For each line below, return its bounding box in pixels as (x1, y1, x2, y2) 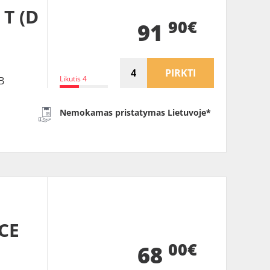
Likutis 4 (60, 74, 87, 84)
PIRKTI (165, 66, 196, 80)
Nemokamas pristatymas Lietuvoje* (60, 107, 212, 119)
